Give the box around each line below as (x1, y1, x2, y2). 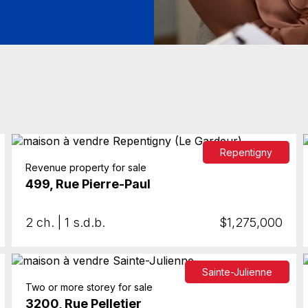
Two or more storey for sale (25, 281, 153, 294)
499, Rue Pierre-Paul (25, 177, 151, 192)
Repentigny (220, 146, 273, 159)
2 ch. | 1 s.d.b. (25, 215, 105, 230)
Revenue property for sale (25, 162, 146, 174)
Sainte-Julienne (202, 266, 273, 278)
